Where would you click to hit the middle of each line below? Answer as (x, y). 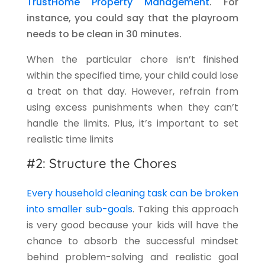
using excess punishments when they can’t (132, 107)
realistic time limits (70, 139)
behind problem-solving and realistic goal (132, 257)
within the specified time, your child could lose (132, 75)
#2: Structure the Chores (101, 163)
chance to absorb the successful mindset (132, 241)
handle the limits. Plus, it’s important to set (132, 123)
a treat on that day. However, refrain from (132, 91)
